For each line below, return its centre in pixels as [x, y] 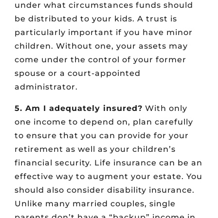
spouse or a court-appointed [78, 73]
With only [165, 109]
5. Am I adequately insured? [79, 109]
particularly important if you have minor [104, 33]
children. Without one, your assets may [101, 46]
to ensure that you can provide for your [102, 136]
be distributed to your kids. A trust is [96, 19]
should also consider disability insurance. [105, 190]
